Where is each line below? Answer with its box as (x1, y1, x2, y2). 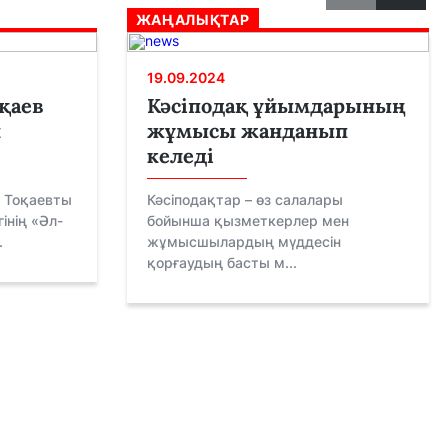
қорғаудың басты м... (146, 254, 297, 271)
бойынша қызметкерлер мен (146, 212, 349, 229)
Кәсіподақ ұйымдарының (146, 93, 406, 118)
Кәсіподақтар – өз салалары (146, 191, 343, 208)
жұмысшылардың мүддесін (146, 233, 341, 250)
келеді (146, 143, 214, 168)
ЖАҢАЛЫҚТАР (135, 11, 250, 28)
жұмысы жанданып (146, 118, 348, 143)
